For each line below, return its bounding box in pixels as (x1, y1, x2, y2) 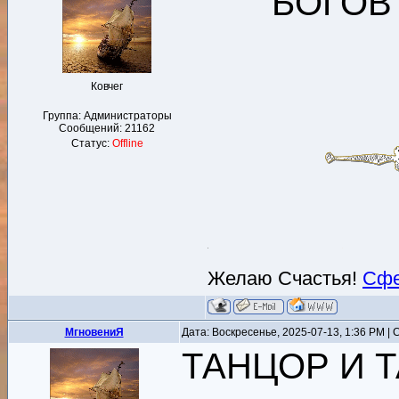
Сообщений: (59, 122, 125, 134)
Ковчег (91, 80, 123, 93)
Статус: (70, 137, 112, 150)
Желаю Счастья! (208, 266, 362, 289)
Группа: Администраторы (42, 110, 172, 122)
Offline (111, 137, 143, 150)
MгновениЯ (64, 326, 124, 338)
